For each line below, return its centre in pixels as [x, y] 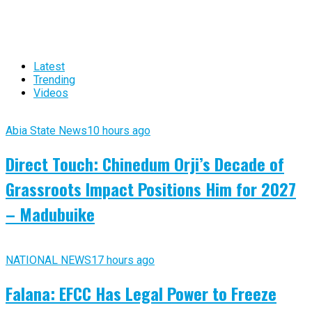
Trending [54, 79]
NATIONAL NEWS [48, 260]
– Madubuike [50, 213]
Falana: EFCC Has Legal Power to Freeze [141, 293]
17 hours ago [123, 260]
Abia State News [46, 130]
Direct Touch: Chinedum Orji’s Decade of [145, 163]
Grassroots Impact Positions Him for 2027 [151, 188]
